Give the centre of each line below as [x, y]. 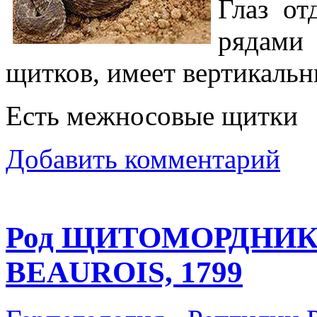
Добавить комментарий [143, 158]
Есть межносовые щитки [152, 115]
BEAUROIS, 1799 [124, 272]
